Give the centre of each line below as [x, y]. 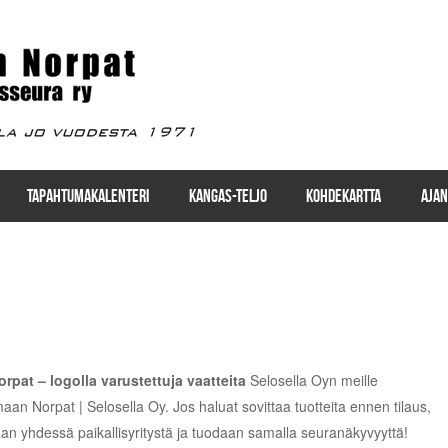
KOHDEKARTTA [344, 195]
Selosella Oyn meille [311, 379]
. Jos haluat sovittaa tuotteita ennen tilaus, [297, 405]
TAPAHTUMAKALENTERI [87, 195]
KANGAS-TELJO [227, 195]
